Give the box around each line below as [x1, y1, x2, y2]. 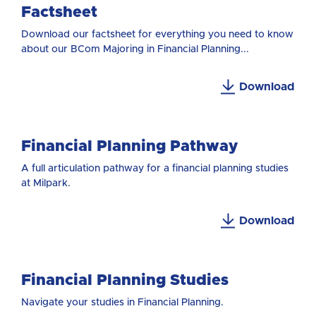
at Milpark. [21, 178, 73, 188]
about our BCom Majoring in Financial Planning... [21, 44, 249, 54]
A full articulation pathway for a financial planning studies [21, 163, 288, 174]
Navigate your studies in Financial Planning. [21, 297, 226, 308]
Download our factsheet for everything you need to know [21, 29, 293, 39]
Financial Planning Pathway [21, 138, 238, 154]
